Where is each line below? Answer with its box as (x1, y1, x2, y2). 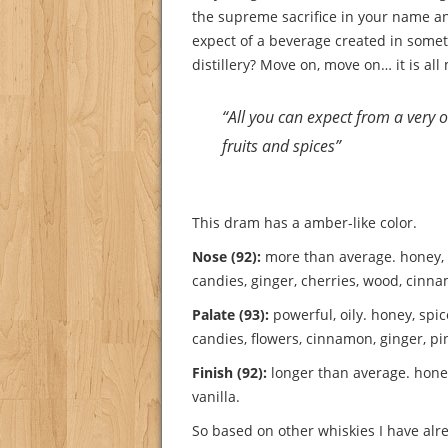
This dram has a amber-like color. (192, 213, 417, 233)
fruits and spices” (222, 135, 341, 158)
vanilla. (192, 387, 240, 407)
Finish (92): (192, 363, 267, 383)
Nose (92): (192, 247, 261, 267)
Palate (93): (192, 305, 269, 325)
